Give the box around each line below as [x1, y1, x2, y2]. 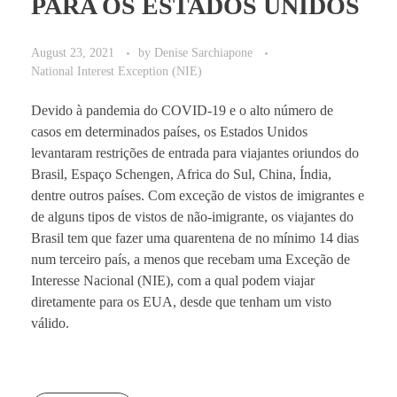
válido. [31, 315, 69, 331]
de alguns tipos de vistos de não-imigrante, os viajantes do [31, 208, 354, 224]
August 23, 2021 [31, 44, 114, 59]
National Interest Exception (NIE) [31, 63, 202, 78]
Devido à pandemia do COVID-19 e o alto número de [31, 102, 333, 118]
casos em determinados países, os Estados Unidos [31, 123, 307, 139]
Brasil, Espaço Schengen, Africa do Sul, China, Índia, [31, 166, 331, 182]
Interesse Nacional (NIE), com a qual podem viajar [31, 272, 315, 288]
